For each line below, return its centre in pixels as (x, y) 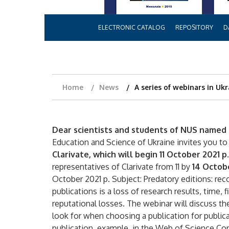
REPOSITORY (194, 27)
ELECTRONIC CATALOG (131, 27)
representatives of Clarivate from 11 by (122, 167)
